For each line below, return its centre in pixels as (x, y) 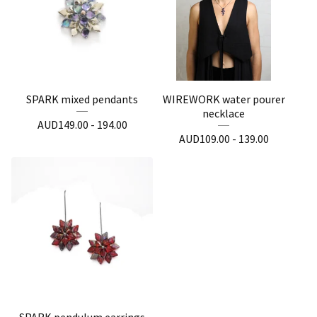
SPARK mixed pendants (82, 99)
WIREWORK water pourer (224, 99)
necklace (224, 113)
